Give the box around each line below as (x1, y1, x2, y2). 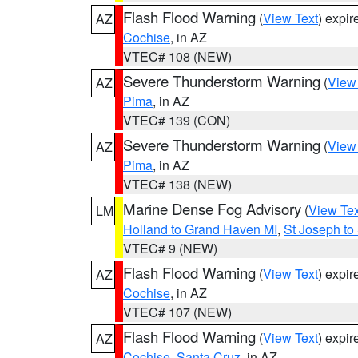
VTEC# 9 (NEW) (123, 239, 217, 257)
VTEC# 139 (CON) (123, 111, 230, 129)
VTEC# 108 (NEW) (123, 47, 232, 66)
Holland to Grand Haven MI (123, 220, 277, 238)
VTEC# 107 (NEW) (123, 303, 232, 321)
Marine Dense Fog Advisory (123, 198, 301, 219)
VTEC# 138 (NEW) (123, 175, 232, 193)
